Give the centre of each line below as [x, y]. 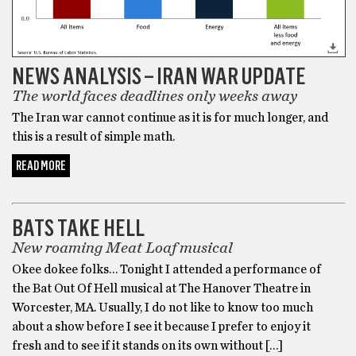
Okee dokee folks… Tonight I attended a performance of [166, 270]
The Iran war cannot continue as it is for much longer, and [170, 118]
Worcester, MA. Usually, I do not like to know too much [163, 308]
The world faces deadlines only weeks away [155, 97]
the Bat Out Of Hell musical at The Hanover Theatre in [161, 289]
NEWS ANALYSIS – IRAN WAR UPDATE [159, 76]
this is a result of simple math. [93, 137]
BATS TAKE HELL [78, 228]
